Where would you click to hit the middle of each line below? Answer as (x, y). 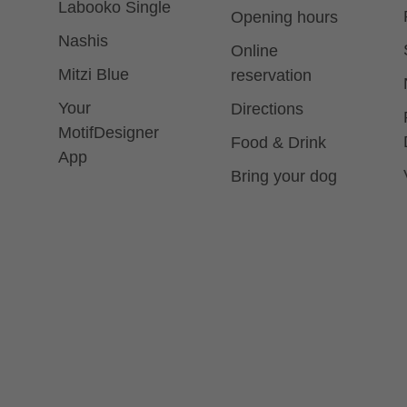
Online (254, 51)
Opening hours (284, 18)
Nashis (83, 41)
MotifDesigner (109, 133)
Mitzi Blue (94, 75)
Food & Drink (278, 143)
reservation (271, 76)
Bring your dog (284, 177)
